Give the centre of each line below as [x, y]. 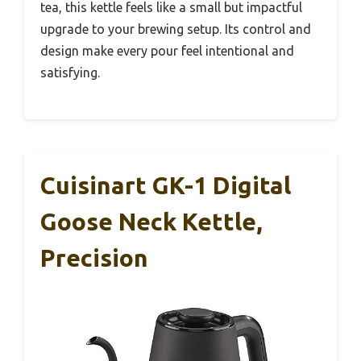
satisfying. [70, 73]
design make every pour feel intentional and [167, 51]
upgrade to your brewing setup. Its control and [176, 29]
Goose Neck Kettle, [151, 222]
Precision [94, 258]
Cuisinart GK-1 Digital [166, 186]
